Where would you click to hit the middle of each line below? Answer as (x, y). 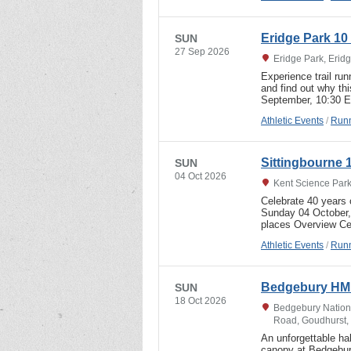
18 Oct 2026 (201, 300)
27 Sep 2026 (202, 51)
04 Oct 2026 (201, 176)
